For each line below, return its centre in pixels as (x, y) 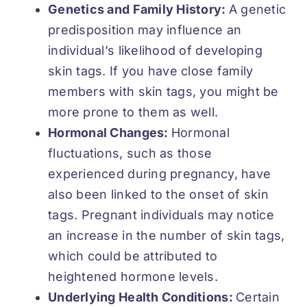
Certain (258, 297)
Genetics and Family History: (138, 9)
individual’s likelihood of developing (155, 50)
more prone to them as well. (133, 112)
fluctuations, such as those (130, 153)
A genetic (257, 9)
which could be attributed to (133, 256)
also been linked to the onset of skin (158, 194)
